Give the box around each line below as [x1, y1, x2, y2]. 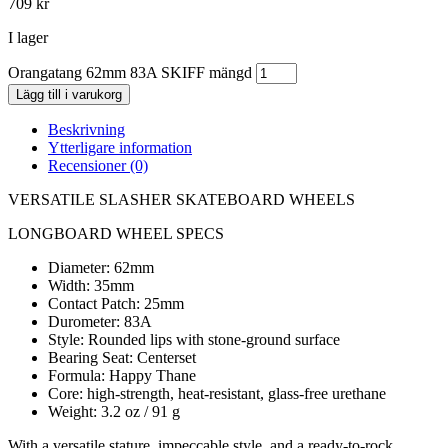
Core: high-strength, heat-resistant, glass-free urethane [48, 385, 386, 403]
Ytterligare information [48, 139, 192, 157]
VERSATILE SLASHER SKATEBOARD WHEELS [8, 191, 355, 209]
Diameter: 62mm [48, 259, 154, 277]
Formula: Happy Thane [48, 367, 196, 385]
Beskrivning [48, 121, 125, 139]
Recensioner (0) [48, 157, 148, 175]
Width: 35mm [48, 277, 134, 295]
